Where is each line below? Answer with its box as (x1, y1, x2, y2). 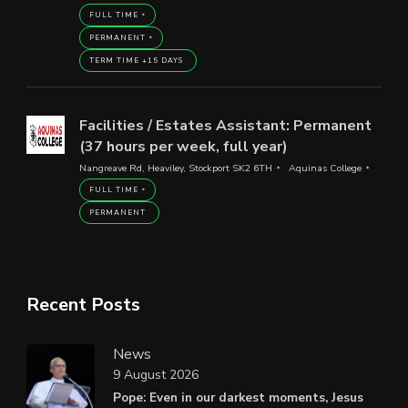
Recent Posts (26, 291, 140, 317)
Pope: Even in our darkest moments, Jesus (113, 388, 363, 406)
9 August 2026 (113, 366, 199, 384)
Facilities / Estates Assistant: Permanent (78, 115, 372, 136)
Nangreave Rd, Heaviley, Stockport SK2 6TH (78, 160, 272, 175)
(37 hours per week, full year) (78, 136, 288, 157)
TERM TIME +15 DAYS (88, 55, 183, 66)
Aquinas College (288, 160, 362, 175)
